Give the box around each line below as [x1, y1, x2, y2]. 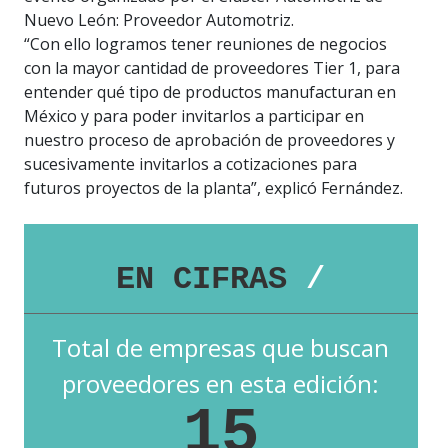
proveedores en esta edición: [62, 367, 380, 401]
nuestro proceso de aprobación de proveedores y [24, 128, 395, 151]
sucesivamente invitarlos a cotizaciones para [24, 152, 357, 175]
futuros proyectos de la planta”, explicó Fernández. [24, 176, 403, 199]
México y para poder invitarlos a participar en [24, 104, 364, 127]
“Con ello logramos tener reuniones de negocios [24, 32, 387, 55]
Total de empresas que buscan [52, 331, 390, 365]
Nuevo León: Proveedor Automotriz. [24, 8, 294, 31]
